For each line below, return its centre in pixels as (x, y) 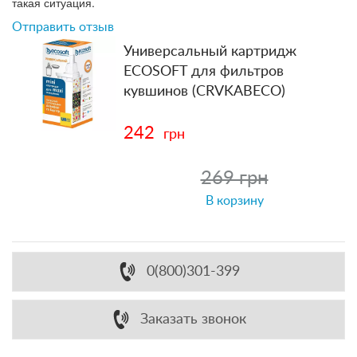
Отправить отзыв (63, 27)
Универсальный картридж (210, 51)
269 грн (234, 178)
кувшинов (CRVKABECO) (204, 91)
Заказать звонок (193, 319)
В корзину (234, 200)
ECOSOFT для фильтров (204, 71)
